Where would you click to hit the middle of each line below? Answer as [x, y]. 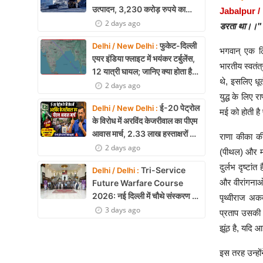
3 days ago [123, 210]
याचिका [103, 146]
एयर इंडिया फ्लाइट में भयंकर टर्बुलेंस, [144, 58]
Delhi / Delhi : [116, 170]
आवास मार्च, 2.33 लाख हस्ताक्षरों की [145, 134]
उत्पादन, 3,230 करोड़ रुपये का [139, 9]
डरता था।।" [240, 26]
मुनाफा [101, 22]
